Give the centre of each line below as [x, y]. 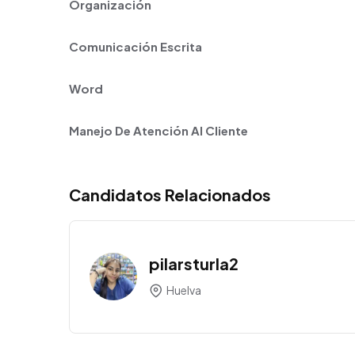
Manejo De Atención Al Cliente [158, 130]
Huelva [183, 290]
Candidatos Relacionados [170, 194]
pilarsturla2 [194, 263]
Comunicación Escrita [136, 46]
